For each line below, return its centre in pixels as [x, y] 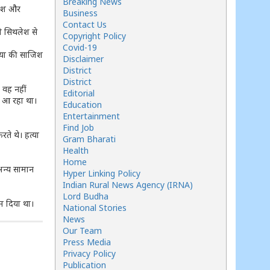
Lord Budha [86, 196]
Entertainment [91, 116]
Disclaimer [83, 59]
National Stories [95, 208]
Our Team [82, 231]
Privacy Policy [89, 253]
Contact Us [85, 24]
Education [82, 105]
